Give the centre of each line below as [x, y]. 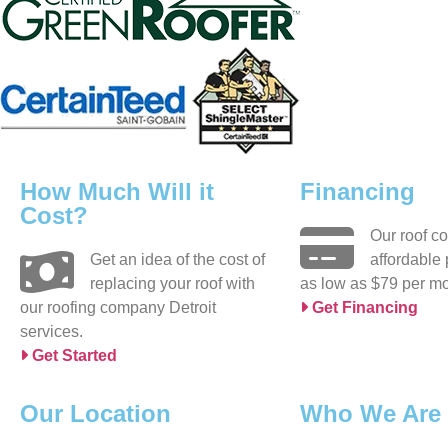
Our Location [95, 414]
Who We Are [370, 414]
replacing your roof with [172, 283]
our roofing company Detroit [118, 307]
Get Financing [363, 307]
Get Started [72, 355]
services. [51, 331]
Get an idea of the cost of [177, 259]
